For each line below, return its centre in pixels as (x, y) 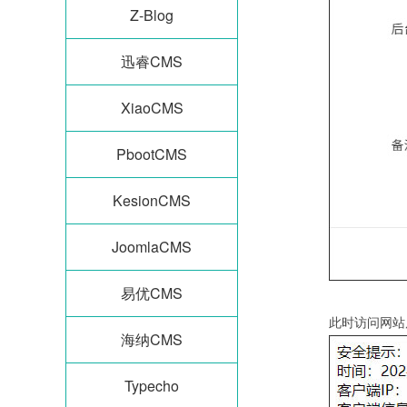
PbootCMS (152, 154)
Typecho (152, 386)
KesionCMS (152, 200)
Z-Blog (152, 15)
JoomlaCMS (152, 247)
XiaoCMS (152, 108)
